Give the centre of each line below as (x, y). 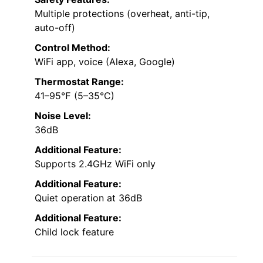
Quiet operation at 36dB (88, 198)
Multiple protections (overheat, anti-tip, (122, 14)
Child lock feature (74, 232)
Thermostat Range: (79, 82)
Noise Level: (63, 116)
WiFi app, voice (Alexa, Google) (105, 62)
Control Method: (73, 48)
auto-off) (55, 28)
